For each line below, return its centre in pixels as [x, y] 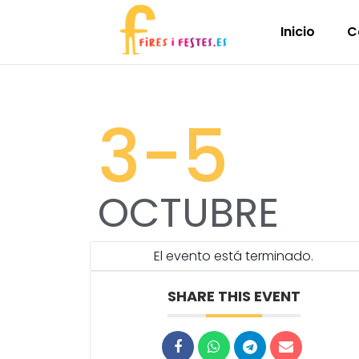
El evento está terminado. [234, 256]
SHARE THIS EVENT [234, 296]
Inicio [298, 32]
